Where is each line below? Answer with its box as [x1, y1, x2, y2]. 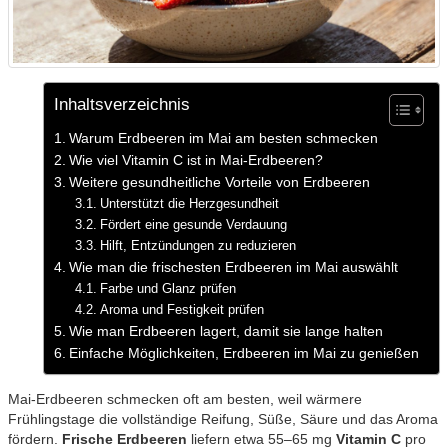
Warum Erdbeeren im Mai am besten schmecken [68, 129, 378, 146]
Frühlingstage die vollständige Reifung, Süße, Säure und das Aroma [8, 410, 438, 427]
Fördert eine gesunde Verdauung [99, 216, 287, 232]
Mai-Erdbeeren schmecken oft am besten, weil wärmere [8, 390, 362, 407]
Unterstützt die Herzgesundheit [99, 195, 279, 211]
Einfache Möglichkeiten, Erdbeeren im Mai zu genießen [68, 344, 419, 361]
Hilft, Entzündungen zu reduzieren [99, 237, 296, 253]
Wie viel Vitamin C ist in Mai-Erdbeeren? [68, 151, 323, 168]
